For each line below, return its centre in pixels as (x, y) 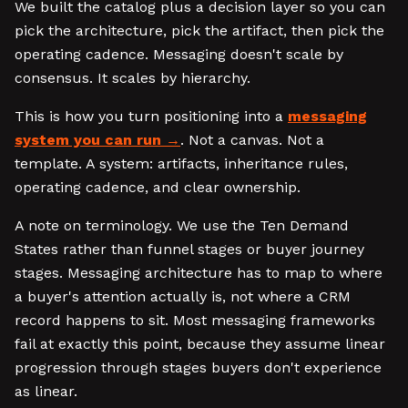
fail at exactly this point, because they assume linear (200, 344)
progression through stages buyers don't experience (198, 367)
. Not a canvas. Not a (252, 140)
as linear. (46, 391)
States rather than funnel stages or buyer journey (189, 249)
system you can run (88, 140)
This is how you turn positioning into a (151, 116)
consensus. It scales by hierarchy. (133, 78)
